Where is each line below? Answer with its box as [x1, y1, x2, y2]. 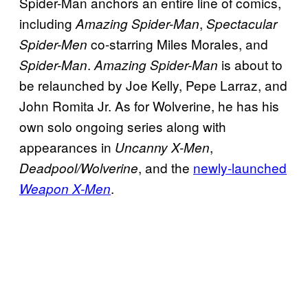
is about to [218, 55, 283, 74]
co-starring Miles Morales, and [87, 34, 268, 54]
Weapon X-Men [19, 179, 111, 198]
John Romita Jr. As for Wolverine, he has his [19, 96, 279, 115]
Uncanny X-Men [115, 138, 210, 157]
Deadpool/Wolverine [19, 159, 138, 177]
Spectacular [206, 14, 277, 33]
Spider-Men [19, 35, 87, 54]
